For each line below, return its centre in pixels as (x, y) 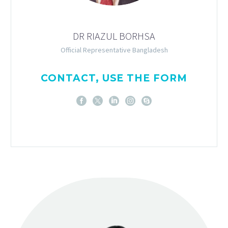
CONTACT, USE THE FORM (114, 78)
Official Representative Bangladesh (114, 50)
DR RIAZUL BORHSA (114, 36)
